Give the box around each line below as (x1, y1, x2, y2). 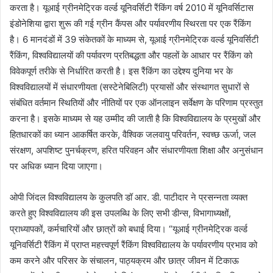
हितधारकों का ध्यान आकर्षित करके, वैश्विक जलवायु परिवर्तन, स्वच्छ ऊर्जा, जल (10, 129, 256, 141)
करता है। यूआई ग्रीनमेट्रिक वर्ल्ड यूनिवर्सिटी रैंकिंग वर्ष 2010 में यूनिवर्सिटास (10, 2, 253, 14)
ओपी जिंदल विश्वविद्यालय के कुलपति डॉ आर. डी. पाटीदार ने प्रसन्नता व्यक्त (10, 191, 247, 204)
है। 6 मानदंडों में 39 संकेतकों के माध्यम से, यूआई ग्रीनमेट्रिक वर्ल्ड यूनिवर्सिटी (10, 34, 258, 46)
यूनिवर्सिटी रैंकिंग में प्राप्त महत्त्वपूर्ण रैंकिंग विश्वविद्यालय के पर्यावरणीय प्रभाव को (10, 239, 257, 251)
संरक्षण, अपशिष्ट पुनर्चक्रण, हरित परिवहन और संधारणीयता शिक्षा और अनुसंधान (10, 144, 263, 157)
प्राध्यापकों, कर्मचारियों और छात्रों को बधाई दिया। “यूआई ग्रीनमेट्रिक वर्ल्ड (10, 223, 247, 235)
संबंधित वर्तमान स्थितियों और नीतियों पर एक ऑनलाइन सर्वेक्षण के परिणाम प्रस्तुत (10, 97, 263, 109)
